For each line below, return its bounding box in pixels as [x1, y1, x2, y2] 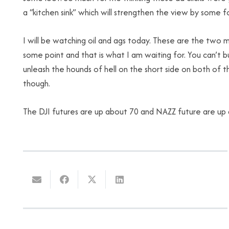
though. [23, 77, 50, 89]
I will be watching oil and [23, 34, 113, 47]
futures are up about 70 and [50, 105, 156, 118]
